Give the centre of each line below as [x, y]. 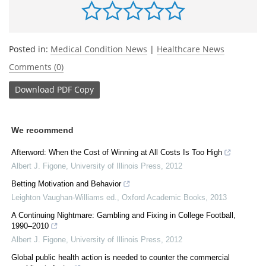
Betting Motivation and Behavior [66, 183]
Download [35, 90]
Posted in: [30, 49]
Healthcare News [191, 49]
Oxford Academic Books [164, 197]
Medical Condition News [99, 49]
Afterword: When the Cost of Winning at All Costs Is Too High [117, 152]
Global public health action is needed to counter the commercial [121, 257]
